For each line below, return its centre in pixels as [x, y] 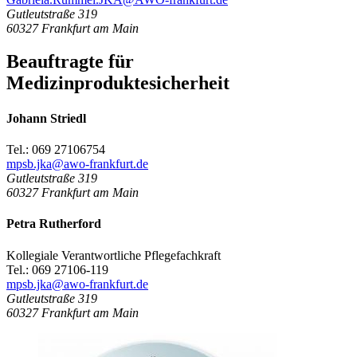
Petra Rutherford [54, 224]
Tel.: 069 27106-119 [57, 269]
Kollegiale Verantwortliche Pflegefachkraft [114, 255]
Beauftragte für [70, 62]
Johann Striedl [46, 118]
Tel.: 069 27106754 [56, 149]
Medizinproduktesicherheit [118, 83]
